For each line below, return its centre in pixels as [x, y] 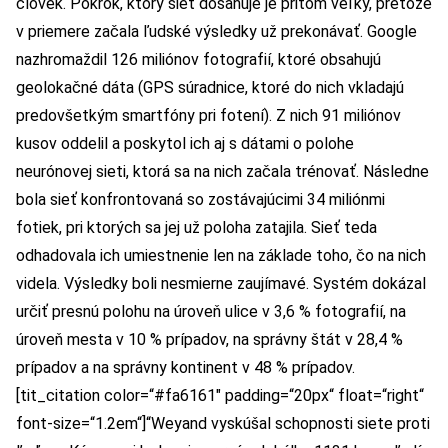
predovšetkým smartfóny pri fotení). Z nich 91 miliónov [208, 116]
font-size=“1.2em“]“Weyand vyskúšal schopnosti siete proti [223, 424]
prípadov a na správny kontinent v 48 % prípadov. [185, 368]
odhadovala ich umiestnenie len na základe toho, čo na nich [221, 256]
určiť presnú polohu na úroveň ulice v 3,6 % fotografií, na [211, 312]
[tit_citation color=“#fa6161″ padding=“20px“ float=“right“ [220, 396]
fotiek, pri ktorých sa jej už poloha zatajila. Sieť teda [196, 228]
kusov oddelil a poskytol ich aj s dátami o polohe [185, 144]
